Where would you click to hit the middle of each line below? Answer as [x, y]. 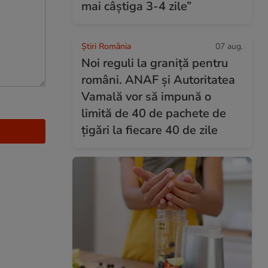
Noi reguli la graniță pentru [155, 63]
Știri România [106, 46]
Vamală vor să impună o [146, 97]
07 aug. [229, 46]
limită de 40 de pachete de [154, 113]
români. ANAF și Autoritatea [158, 80]
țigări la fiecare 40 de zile [150, 130]
